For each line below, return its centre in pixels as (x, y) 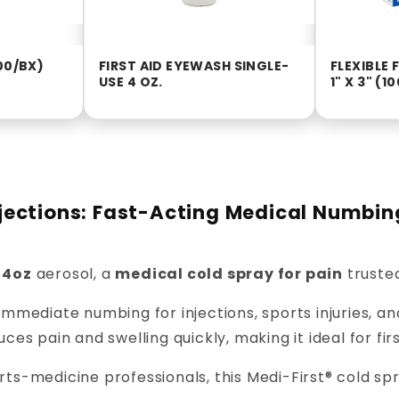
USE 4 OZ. (131, 81)
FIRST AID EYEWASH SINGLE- (194, 65)
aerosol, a (73, 274)
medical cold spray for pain (229, 274)
